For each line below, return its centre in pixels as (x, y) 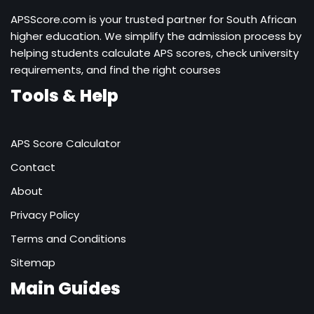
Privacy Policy (45, 214)
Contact (33, 167)
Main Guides (66, 288)
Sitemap (33, 262)
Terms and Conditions (68, 238)
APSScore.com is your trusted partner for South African (153, 19)
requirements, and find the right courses (116, 69)
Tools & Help (64, 95)
